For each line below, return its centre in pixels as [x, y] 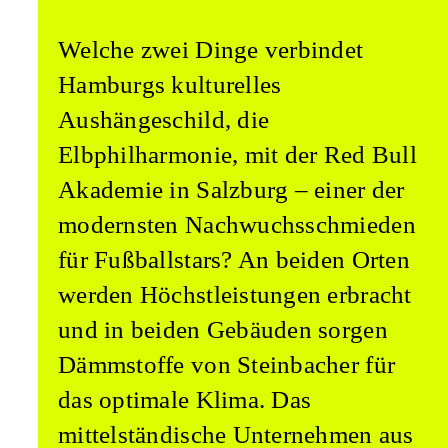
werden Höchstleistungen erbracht [235, 295]
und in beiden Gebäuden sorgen [223, 330]
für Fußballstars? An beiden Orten [234, 260]
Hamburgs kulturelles [170, 85]
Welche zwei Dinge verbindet [211, 50]
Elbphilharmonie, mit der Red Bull [237, 155]
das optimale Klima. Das [185, 400]
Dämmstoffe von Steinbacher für [227, 365]
